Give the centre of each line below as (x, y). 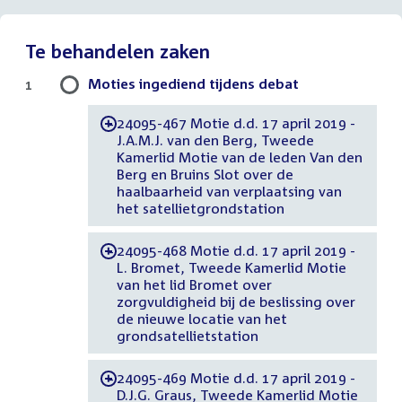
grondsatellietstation (187, 335)
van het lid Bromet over (194, 284)
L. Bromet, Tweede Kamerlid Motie (231, 267)
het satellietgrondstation (200, 208)
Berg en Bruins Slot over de (205, 174)
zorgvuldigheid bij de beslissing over (236, 301)
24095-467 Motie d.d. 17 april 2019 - (236, 122)
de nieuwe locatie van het (201, 318)
